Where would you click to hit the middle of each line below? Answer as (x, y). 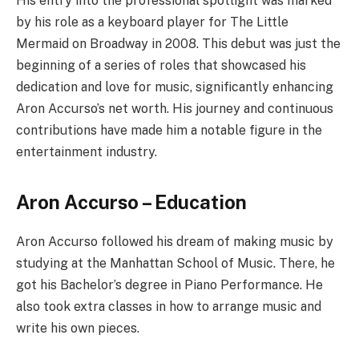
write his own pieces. (78, 329)
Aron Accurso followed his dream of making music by (175, 242)
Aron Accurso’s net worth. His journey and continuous (175, 109)
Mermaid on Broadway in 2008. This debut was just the (178, 44)
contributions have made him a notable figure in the (169, 131)
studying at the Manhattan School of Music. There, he (175, 264)
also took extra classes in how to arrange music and (169, 307)
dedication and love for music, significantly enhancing (175, 87)
